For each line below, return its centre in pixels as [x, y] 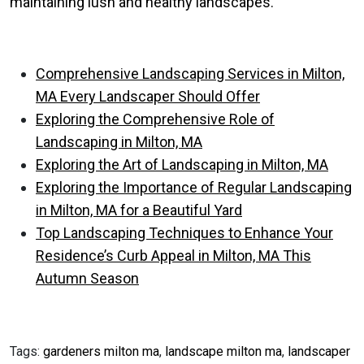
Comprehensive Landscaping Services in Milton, [190, 74]
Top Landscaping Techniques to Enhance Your [184, 233]
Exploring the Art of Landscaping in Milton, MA [182, 165]
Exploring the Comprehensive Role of [155, 119]
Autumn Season [87, 278]
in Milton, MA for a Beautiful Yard [139, 210]
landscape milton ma [223, 351]
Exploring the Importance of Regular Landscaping [194, 187]
